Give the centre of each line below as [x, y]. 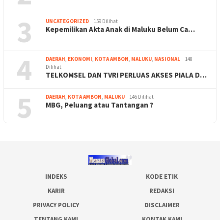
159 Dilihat [106, 21]
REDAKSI [162, 191]
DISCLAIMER [162, 205]
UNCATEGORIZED [67, 21]
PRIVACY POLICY [56, 205]
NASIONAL [167, 59]
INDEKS [56, 176]
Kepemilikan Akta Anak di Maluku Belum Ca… [120, 29]
